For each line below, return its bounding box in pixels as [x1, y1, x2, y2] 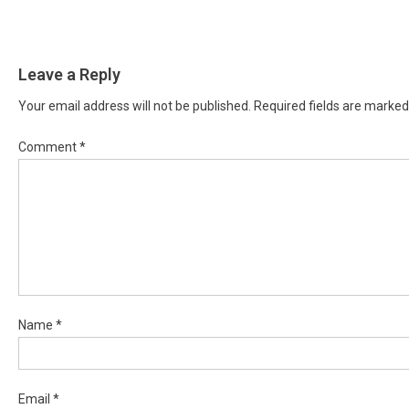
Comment [18, 139, 79, 154]
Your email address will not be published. [18, 98, 251, 113]
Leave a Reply [18, 64, 121, 84]
